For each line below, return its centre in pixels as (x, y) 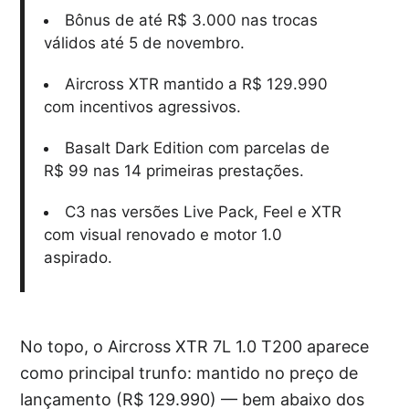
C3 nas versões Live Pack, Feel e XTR (203, 212)
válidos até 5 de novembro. (144, 43)
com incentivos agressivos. (142, 107)
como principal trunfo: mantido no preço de (189, 373)
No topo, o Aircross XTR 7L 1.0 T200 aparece (195, 346)
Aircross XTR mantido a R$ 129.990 (196, 84)
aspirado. (78, 257)
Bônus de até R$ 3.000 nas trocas (191, 20)
